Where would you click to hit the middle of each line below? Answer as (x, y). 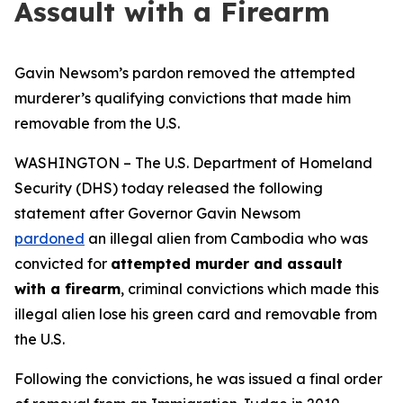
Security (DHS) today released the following (169, 188)
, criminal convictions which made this (250, 289)
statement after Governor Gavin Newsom (157, 213)
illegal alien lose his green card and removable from (196, 314)
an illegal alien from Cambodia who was (226, 238)
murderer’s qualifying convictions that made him (183, 98)
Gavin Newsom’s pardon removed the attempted (185, 73)
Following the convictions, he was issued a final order (198, 379)
